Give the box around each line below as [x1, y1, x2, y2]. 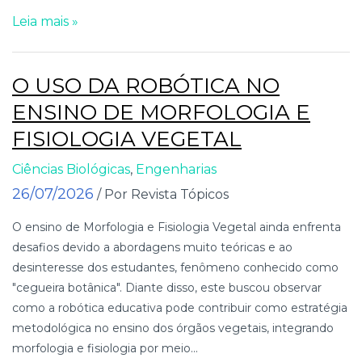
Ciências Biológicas [12, 161, 130, 177]
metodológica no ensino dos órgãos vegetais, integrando [12, 320, 334, 335]
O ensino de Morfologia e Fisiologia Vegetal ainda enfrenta [12, 219, 341, 234]
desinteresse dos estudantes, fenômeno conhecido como [12, 259, 339, 275]
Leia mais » [12, 13, 78, 29]
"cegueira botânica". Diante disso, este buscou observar [12, 280, 322, 295]
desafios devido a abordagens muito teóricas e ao [12, 239, 293, 255]
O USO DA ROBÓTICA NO [12, 72, 280, 99]
